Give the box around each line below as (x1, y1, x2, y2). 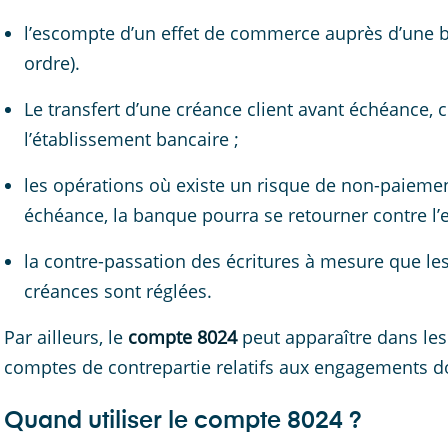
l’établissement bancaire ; (24, 127, 239, 151)
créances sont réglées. (24, 279, 212, 303)
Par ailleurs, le (4, 325, 128, 349)
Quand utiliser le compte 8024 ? (4, 409, 362, 433)
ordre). (24, 51, 80, 75)
